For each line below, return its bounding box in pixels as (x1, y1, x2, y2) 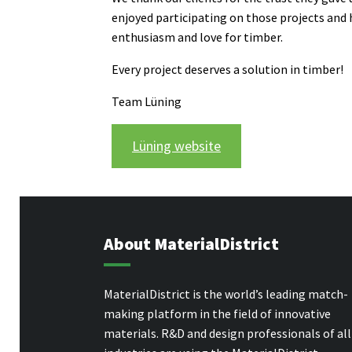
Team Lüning (112, 93, 181, 109)
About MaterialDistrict (104, 233, 279, 255)
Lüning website (131, 136, 221, 155)
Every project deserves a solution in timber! (112, 60, 343, 77)
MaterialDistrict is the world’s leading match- (104, 285, 348, 302)
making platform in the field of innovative (104, 305, 331, 321)
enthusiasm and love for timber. (112, 28, 283, 45)
